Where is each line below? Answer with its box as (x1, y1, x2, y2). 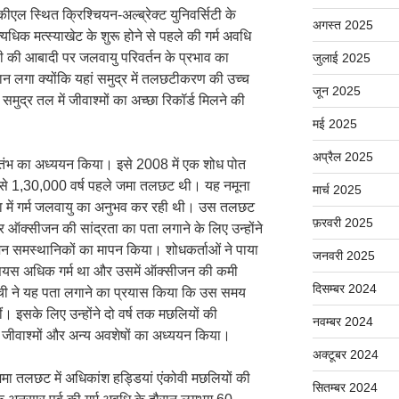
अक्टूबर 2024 (312, 347, 379, 362)
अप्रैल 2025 (312, 150, 373, 165)
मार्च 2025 (312, 183, 362, 198)
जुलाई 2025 (312, 51, 370, 66)
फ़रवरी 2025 (312, 216, 373, 231)
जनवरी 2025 (312, 248, 375, 264)
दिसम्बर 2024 (312, 281, 377, 297)
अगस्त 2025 (312, 18, 373, 33)
